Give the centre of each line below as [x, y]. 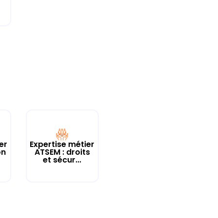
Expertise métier [62, 144]
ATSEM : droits [62, 152]
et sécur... [62, 160]
